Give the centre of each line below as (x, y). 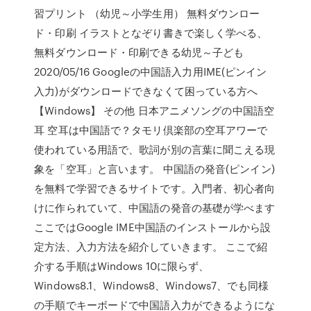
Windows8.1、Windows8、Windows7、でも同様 (152, 285)
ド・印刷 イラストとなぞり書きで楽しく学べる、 (151, 33)
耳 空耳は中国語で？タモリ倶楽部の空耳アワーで (151, 130)
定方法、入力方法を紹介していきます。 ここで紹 (151, 246)
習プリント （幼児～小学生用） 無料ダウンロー (147, 13)
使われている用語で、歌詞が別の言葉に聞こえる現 (155, 149)
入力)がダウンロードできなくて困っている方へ (146, 91)
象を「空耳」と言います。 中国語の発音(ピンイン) (154, 169)
